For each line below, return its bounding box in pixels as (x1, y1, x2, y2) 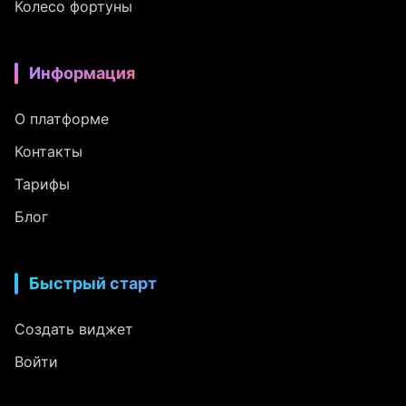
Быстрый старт (29, 274, 157, 294)
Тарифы (14, 175, 70, 194)
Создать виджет (14, 320, 133, 339)
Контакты (14, 142, 82, 161)
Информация (29, 63, 135, 83)
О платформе (14, 110, 109, 129)
